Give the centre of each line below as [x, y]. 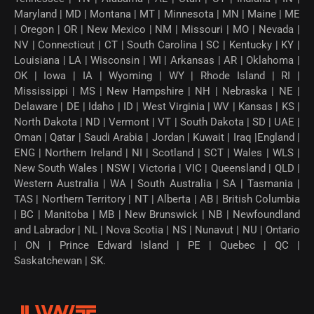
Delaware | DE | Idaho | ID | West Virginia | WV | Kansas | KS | [157, 106]
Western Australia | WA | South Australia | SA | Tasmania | [157, 183]
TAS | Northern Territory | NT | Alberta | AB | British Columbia [157, 199]
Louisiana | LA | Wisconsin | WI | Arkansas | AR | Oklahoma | [157, 60]
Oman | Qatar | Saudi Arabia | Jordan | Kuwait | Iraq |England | [157, 137]
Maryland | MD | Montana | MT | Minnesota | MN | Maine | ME [157, 14]
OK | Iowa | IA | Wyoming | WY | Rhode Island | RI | [157, 75]
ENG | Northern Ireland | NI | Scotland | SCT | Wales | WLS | [157, 152]
